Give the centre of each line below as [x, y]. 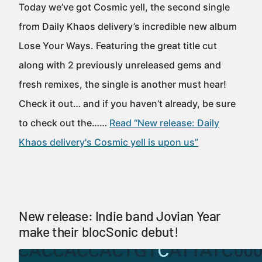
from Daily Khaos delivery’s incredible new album [128, 26]
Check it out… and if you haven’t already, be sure [127, 104]
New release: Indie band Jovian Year [120, 216]
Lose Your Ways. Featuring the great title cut [118, 46]
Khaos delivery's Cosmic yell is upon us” [108, 142]
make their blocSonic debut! [99, 232]
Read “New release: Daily [164, 123]
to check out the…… [64, 123]
